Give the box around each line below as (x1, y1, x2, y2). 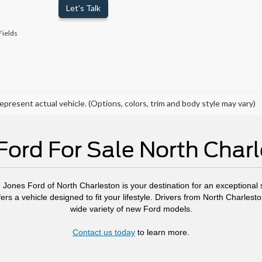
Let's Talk (65, 3, 101, 13)
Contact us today (73, 227, 135, 237)
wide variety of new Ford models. (70, 204, 192, 213)
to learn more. (135, 227, 189, 237)
